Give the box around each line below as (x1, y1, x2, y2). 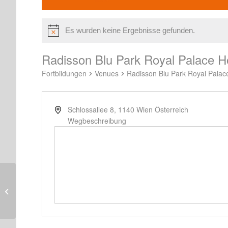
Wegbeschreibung (67, 116, 126, 126)
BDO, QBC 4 (18, 185, 56, 195)
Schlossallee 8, (67, 104, 116, 115)
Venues (95, 68, 119, 79)
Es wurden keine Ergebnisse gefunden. (65, 26, 195, 35)
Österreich (154, 104, 188, 115)
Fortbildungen (42, 68, 87, 79)
